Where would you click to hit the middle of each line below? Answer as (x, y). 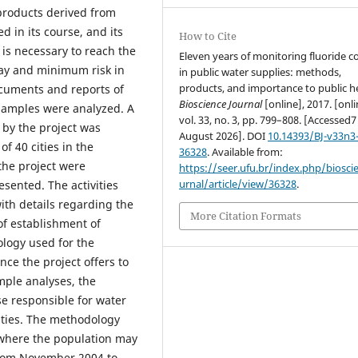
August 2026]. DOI (224, 136)
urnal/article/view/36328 (238, 184)
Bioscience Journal (221, 104)
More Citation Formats (246, 216)
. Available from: (245, 152)
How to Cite (208, 36)
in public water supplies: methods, (261, 72)
